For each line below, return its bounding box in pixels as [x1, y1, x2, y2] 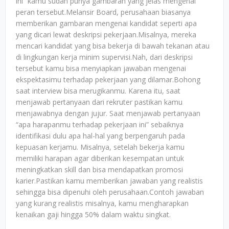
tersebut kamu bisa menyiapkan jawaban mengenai [16, 63, 186, 73]
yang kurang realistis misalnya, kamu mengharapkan [16, 198, 189, 208]
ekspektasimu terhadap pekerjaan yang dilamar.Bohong [16, 75, 200, 84]
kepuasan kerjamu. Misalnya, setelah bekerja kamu [16, 142, 185, 152]
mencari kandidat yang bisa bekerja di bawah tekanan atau [16, 41, 210, 51]
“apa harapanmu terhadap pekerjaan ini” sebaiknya [16, 120, 184, 129]
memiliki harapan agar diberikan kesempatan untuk [16, 153, 184, 163]
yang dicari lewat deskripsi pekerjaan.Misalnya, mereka [16, 30, 196, 39]
